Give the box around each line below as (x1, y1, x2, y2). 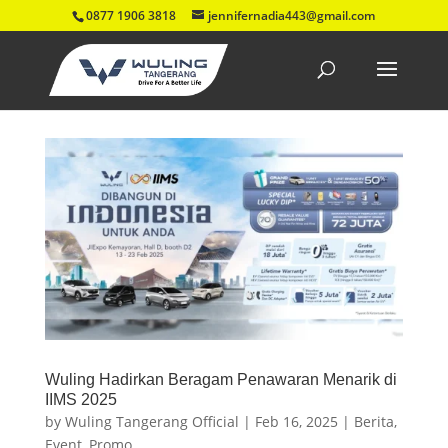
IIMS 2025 (44, 390, 117, 408)
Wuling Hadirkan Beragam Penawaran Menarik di (44, 370, 397, 388)
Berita (353, 411, 394, 431)
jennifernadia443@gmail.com (208, 7, 376, 24)
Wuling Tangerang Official (64, 411, 239, 431)
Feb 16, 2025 (254, 411, 338, 431)
